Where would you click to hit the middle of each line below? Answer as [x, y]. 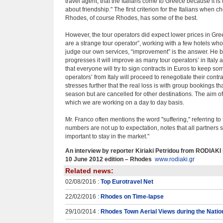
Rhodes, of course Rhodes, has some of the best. [131, 18]
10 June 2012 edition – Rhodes [109, 159]
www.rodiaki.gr [175, 159]
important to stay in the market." [107, 136]
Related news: [89, 171]
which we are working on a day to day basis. [125, 103]
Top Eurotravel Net [127, 182]
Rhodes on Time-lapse [132, 197]
